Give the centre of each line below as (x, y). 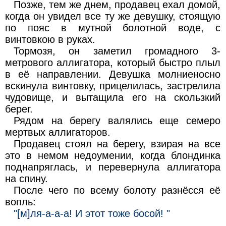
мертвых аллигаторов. (58, 132)
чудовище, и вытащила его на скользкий (113, 97)
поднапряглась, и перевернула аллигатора (113, 167)
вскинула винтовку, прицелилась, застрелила (113, 86)
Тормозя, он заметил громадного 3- (117, 51)
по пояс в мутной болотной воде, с (113, 27)
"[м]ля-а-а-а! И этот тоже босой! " (92, 213)
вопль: (20, 202)
